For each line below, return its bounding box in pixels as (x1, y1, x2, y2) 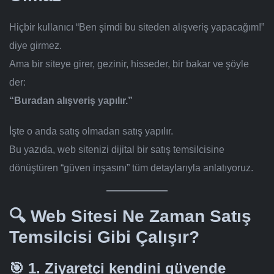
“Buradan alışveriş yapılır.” (9, 95, 133, 106)
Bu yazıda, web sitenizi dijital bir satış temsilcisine (9, 144, 224, 155)
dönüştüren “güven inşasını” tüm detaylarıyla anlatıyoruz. (9, 163, 253, 174)
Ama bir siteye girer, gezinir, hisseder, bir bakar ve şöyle (9, 59, 249, 70)
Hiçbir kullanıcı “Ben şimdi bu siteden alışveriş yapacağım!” (9, 22, 264, 33)
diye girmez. (9, 40, 62, 51)
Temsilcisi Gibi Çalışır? (9, 228, 199, 247)
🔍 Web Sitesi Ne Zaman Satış (9, 207, 251, 226)
